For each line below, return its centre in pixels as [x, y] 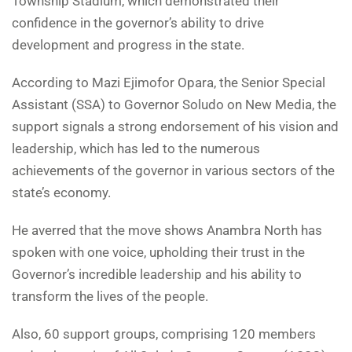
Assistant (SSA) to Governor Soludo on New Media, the [174, 105]
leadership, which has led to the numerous [136, 149]
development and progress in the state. [128, 45]
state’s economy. [61, 193]
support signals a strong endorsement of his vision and [175, 127]
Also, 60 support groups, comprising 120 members [164, 334]
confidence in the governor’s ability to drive [138, 23]
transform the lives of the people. [110, 297]
